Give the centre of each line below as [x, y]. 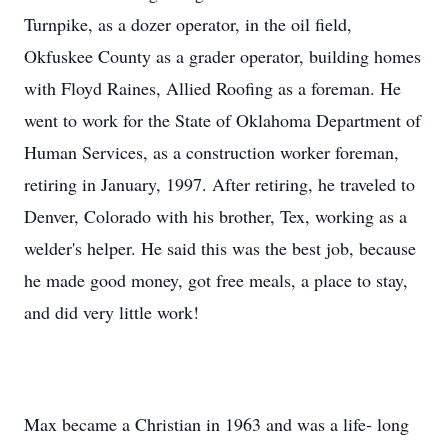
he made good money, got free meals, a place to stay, [216, 280]
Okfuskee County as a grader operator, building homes [222, 56]
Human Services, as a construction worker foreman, [211, 152]
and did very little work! [111, 312]
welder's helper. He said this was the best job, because [220, 248]
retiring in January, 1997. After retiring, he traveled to [219, 184]
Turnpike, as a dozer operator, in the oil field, [188, 24]
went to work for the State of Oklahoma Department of [222, 120]
